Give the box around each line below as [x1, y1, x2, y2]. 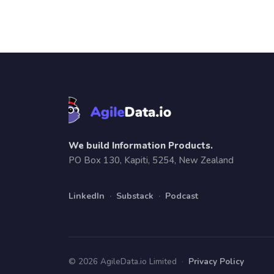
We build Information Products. [68, 139, 213, 152]
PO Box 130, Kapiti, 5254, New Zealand [68, 154, 234, 166]
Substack [116, 190, 154, 202]
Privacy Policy [188, 255, 244, 267]
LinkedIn [68, 190, 105, 202]
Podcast [165, 190, 198, 202]
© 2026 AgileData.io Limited [68, 255, 177, 267]
